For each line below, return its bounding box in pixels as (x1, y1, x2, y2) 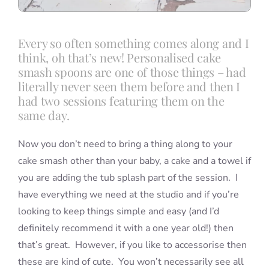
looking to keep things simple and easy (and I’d (17, 205, 219, 219)
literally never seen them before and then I (17, 78, 241, 95)
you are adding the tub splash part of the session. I (17, 171, 238, 185)
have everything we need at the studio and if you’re (17, 188, 239, 202)
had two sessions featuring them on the (17, 92, 225, 109)
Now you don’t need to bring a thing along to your (17, 138, 232, 151)
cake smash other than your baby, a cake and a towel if (17, 154, 251, 168)
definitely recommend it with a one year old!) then (17, 222, 234, 235)
